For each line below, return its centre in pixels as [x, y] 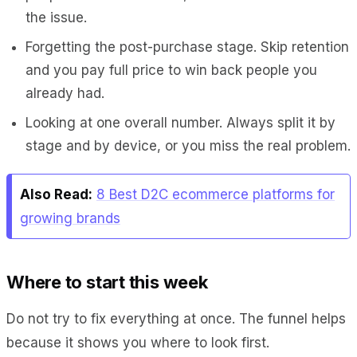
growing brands [70, 218]
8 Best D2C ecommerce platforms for [216, 194]
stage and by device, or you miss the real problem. [188, 145]
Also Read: [56, 194]
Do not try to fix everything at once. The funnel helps [176, 318]
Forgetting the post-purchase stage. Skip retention [187, 47]
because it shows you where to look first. [138, 342]
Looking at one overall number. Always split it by [180, 122]
